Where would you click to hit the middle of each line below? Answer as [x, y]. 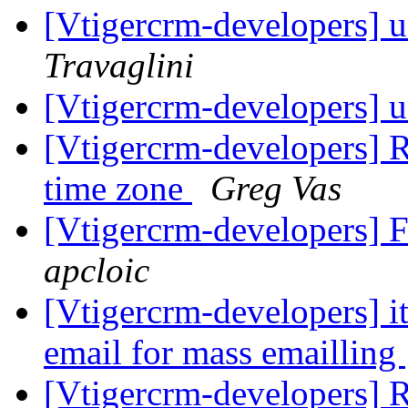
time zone [118, 189]
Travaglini [119, 66]
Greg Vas [276, 189]
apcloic [97, 270]
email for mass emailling [224, 352]
